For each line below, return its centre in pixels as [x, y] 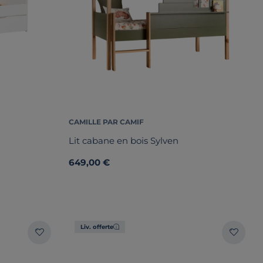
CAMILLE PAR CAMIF [106, 122]
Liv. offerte [97, 227]
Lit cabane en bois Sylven [124, 141]
